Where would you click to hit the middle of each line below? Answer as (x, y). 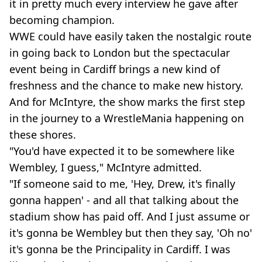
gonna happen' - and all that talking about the (124, 200)
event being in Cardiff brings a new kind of (115, 69)
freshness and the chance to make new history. (126, 85)
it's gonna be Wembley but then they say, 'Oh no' (131, 232)
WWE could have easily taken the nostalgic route (130, 36)
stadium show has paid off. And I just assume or (130, 216)
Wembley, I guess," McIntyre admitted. (106, 167)
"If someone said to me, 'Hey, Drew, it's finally (122, 183)
